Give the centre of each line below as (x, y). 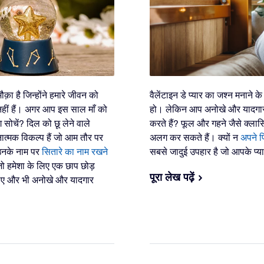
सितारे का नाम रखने (75, 151)
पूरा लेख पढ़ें (172, 176)
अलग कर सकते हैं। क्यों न (195, 137)
